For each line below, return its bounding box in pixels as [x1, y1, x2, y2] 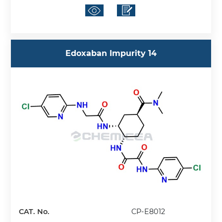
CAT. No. [19, 207, 50, 216]
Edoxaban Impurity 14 [65, 49, 157, 58]
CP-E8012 [131, 207, 166, 216]
